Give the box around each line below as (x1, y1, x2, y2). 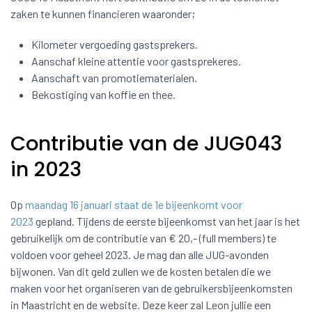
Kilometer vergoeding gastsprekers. (31, 38, 198, 51)
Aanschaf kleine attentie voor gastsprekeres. (31, 54, 241, 68)
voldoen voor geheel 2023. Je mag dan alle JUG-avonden (10, 248, 269, 261)
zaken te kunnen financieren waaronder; (10, 7, 195, 20)
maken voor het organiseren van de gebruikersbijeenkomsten (10, 281, 292, 295)
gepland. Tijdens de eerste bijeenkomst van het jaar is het (33, 214, 300, 228)
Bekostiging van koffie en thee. (31, 88, 175, 101)
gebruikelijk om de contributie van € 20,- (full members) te (10, 231, 276, 244)
